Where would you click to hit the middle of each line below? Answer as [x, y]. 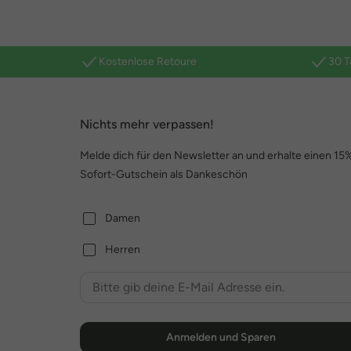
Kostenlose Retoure [148, 62]
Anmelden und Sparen [221, 337]
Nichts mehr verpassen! [147, 124]
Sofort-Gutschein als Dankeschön [164, 174]
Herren [123, 250]
